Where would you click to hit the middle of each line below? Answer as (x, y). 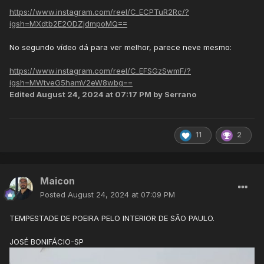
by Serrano (174, 95)
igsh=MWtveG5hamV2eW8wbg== (71, 83)
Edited (23, 95)
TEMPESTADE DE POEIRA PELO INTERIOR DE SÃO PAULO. (112, 218)
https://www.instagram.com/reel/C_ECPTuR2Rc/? (99, 12)
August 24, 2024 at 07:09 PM (121, 195)
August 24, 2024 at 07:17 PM (94, 95)
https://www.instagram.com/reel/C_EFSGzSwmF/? (100, 71)
